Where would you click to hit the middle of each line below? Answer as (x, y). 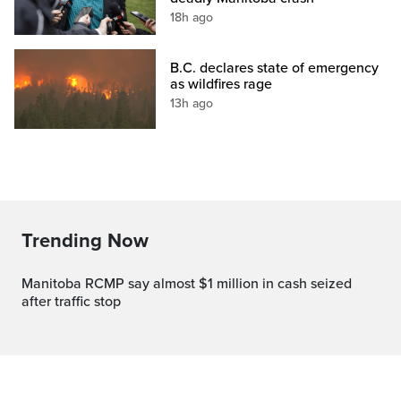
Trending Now (85, 241)
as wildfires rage (222, 85)
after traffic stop (71, 302)
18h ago (192, 18)
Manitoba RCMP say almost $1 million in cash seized (27, 284)
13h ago (192, 104)
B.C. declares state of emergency (275, 68)
